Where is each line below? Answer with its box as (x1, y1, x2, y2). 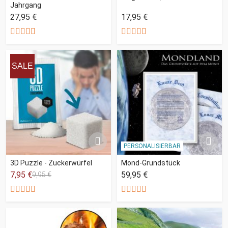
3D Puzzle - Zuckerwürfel (10, 158, 92, 167)
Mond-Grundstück (121, 158, 180, 167)
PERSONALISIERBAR (123, 142, 181, 150)
